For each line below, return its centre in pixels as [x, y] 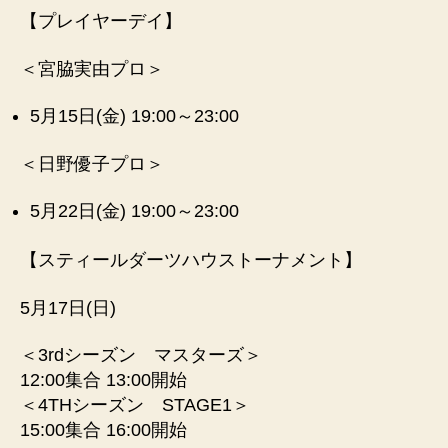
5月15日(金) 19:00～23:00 [134, 116]
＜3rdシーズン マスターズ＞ [141, 355]
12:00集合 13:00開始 [103, 380]
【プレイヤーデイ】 [101, 21]
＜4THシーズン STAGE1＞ [135, 405]
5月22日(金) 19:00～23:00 [134, 211]
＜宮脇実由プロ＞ [92, 68]
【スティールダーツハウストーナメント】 [191, 260]
